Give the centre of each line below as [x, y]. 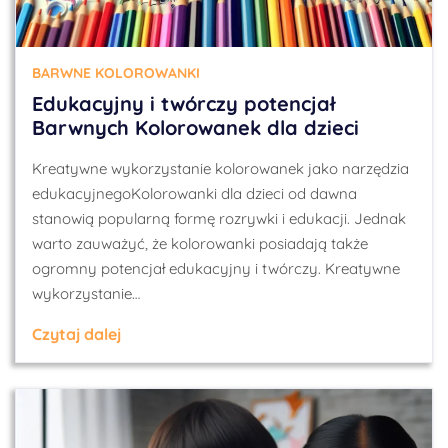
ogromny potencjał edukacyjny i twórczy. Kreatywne [216, 268]
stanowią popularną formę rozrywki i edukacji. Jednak [219, 218]
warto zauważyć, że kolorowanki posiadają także [200, 243]
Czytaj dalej [76, 334]
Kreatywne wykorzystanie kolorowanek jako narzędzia [220, 168]
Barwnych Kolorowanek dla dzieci [195, 127]
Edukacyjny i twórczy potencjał [183, 103]
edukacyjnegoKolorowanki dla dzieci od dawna [194, 193]
